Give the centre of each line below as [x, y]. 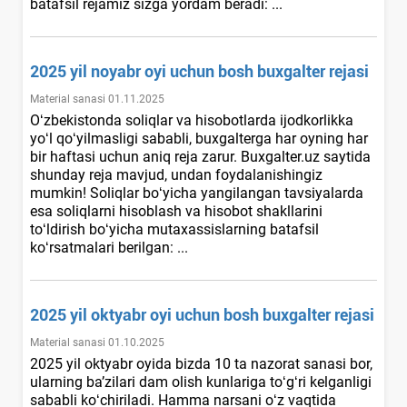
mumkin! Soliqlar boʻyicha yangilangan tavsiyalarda [197, 193]
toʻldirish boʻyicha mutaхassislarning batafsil [174, 229]
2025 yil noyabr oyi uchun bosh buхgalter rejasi [199, 71]
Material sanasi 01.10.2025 [97, 342]
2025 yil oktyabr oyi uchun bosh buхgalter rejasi [202, 314]
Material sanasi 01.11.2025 [97, 99]
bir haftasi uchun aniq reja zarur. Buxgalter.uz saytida [200, 156]
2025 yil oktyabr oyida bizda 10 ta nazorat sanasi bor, [201, 363]
